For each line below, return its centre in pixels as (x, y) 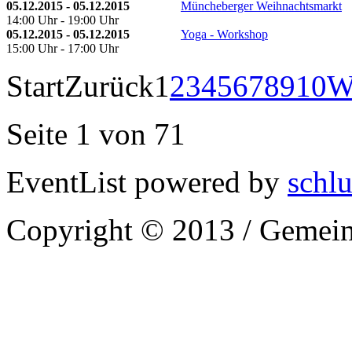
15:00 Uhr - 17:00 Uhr (62, 48)
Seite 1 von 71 (96, 134)
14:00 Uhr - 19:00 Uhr (62, 20)
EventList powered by (147, 181)
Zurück (109, 86)
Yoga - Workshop (224, 34)
